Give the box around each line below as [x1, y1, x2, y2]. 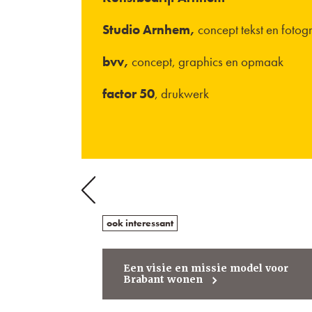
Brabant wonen [123, 273, 203, 286]
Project [81, 192, 120, 209]
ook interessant [107, 217, 173, 230]
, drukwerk [155, 85, 209, 103]
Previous [81, 175, 130, 192]
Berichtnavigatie [81, 158, 183, 173]
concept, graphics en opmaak [129, 53, 283, 71]
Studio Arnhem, [102, 21, 195, 39]
